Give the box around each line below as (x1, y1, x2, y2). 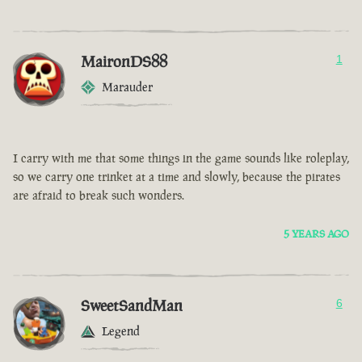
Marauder (102, 79, 153, 95)
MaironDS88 (81, 51, 167, 73)
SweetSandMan (81, 295, 183, 317)
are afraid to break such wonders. (13, 187, 184, 204)
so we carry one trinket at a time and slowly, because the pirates (13, 169, 340, 185)
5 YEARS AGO (284, 227, 349, 242)
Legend (102, 323, 140, 339)
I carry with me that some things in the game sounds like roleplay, (13, 150, 349, 166)
